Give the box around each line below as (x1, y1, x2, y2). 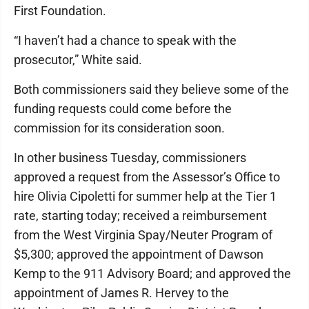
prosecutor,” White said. (14, 52, 142, 67)
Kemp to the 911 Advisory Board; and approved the (14, 266, 291, 281)
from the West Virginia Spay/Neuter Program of (14, 228, 272, 242)
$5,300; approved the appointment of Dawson (14, 247, 263, 261)
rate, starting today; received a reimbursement (14, 208, 267, 223)
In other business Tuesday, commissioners (14, 150, 246, 165)
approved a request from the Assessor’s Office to (14, 170, 280, 184)
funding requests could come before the (14, 101, 232, 116)
